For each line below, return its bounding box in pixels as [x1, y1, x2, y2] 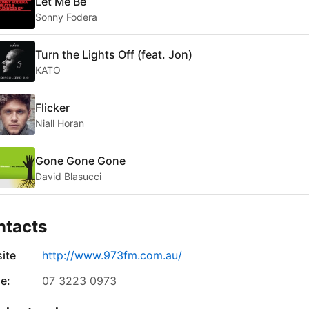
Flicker [35, 100, 70, 114]
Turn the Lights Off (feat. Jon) [35, 47, 192, 61]
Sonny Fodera [35, 10, 97, 23]
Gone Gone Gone [35, 153, 126, 168]
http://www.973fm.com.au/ [42, 248, 182, 263]
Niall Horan [35, 117, 84, 129]
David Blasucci [35, 170, 101, 182]
